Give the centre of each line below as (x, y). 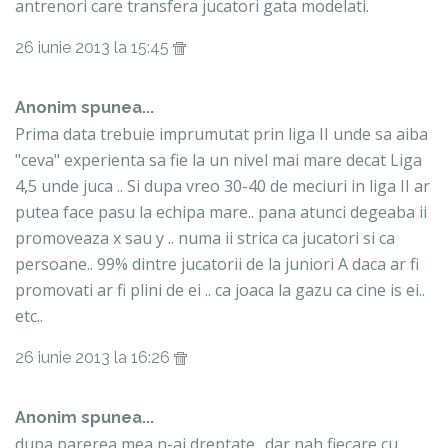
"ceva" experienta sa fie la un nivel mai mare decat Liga (218, 160)
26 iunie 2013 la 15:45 (94, 48)
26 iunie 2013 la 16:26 (94, 358)
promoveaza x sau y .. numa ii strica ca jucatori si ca (205, 238)
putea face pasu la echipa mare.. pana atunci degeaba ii (221, 212)
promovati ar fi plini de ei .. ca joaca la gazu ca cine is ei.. (220, 290)
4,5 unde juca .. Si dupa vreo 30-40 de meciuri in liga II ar (222, 186)
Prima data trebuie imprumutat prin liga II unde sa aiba (221, 134)
